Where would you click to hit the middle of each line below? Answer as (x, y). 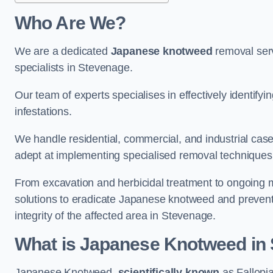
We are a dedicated (63, 51)
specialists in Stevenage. (74, 68)
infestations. (45, 112)
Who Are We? (70, 23)
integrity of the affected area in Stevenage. (115, 216)
